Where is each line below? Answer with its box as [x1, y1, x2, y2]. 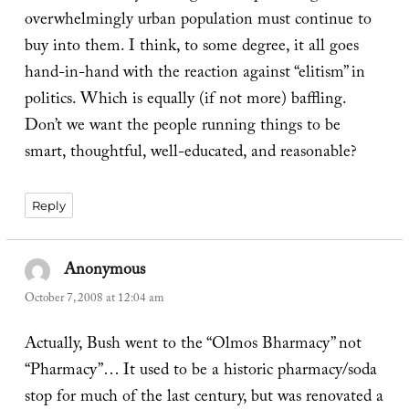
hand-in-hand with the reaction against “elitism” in [24, 60, 365, 89]
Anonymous [64, 257, 146, 286]
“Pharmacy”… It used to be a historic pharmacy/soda [24, 357, 377, 386]
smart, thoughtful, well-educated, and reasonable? [24, 140, 357, 169]
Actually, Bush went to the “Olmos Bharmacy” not [24, 330, 362, 360]
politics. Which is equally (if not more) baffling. [24, 87, 346, 116]
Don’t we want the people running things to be [24, 113, 341, 142]
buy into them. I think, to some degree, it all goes [24, 34, 359, 63]
